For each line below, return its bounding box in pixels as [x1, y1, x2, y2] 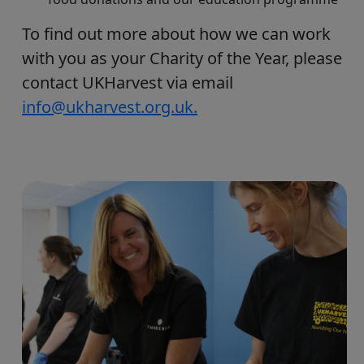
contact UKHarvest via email [22, 71, 233, 93]
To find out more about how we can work [22, 23, 331, 45]
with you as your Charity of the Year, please [22, 47, 342, 69]
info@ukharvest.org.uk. [22, 96, 197, 118]
